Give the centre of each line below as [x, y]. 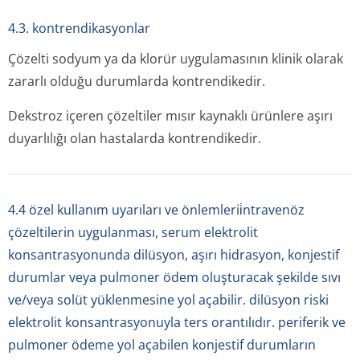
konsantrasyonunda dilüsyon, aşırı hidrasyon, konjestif [174, 255]
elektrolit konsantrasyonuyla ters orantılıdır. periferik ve [177, 322]
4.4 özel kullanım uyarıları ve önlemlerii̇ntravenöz [156, 210]
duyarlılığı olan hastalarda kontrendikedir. [135, 138]
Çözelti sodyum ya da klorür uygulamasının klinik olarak [176, 59]
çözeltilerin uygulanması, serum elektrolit [133, 232]
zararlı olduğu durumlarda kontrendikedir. [137, 81]
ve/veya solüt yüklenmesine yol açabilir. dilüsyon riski [168, 300]
